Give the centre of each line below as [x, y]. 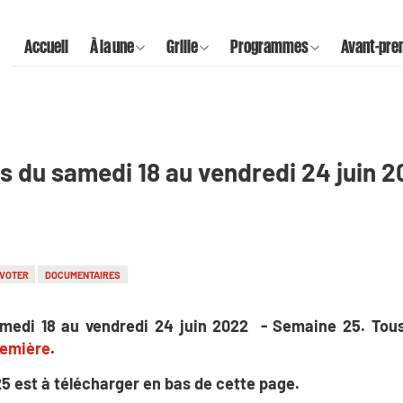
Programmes [269, 45]
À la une [112, 45]
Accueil [46, 45]
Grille [182, 45]
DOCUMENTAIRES [82, 274]
